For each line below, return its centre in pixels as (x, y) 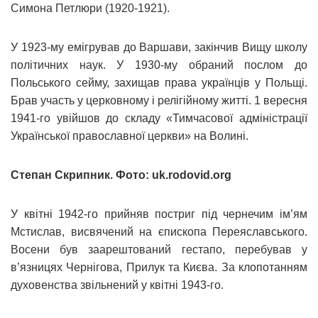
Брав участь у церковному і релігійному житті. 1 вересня (159, 100)
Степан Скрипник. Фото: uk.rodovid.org (121, 175)
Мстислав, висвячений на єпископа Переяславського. (159, 231)
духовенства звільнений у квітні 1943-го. (117, 285)
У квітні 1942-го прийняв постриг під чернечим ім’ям (159, 214)
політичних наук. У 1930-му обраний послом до (159, 65)
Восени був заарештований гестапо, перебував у (159, 249)
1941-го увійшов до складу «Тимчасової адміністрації (159, 118)
